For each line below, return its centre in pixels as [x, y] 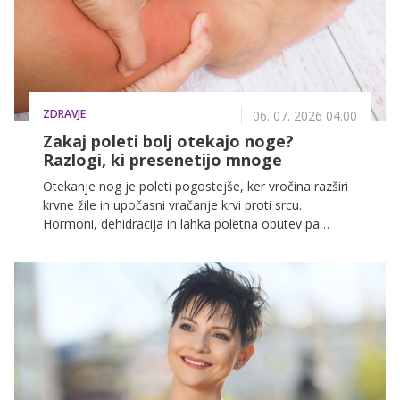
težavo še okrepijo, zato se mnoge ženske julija [181, 242]
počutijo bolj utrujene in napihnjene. [146, 261]
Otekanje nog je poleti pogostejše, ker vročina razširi [196, 186]
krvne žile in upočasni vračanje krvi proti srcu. [172, 205]
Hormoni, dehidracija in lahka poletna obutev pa [181, 224]
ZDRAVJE [64, 114]
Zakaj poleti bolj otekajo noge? [168, 141]
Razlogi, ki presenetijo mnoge [162, 160]
